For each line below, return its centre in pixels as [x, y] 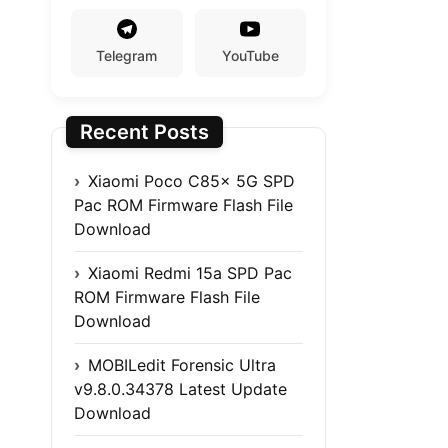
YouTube [250, 55]
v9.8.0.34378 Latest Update [180, 388]
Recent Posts [144, 131]
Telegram [127, 55]
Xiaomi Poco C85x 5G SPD [191, 180]
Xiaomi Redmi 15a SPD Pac [190, 272]
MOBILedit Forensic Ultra [182, 364]
